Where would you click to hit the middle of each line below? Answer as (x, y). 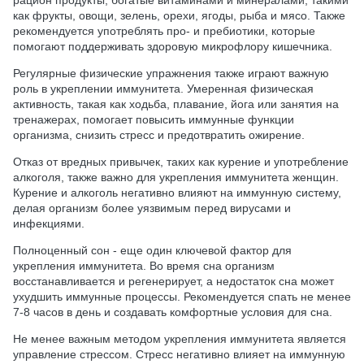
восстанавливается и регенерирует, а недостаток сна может (173, 281)
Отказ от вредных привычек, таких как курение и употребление (181, 161)
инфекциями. (49, 223)
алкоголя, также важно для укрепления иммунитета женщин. (176, 177)
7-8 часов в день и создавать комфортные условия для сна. (173, 312)
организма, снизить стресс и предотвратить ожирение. (159, 134)
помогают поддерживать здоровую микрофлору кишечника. (173, 46)
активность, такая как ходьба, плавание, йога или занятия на (176, 104)
